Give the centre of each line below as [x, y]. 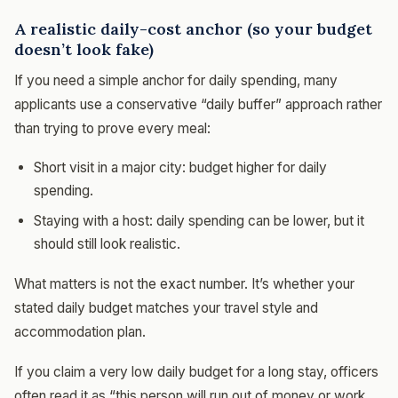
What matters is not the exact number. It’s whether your [184, 283]
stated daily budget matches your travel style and [166, 307]
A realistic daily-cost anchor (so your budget [193, 28]
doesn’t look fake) [84, 49]
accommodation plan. [80, 331]
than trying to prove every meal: [112, 128]
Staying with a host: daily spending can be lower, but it [199, 220]
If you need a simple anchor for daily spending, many [176, 80]
